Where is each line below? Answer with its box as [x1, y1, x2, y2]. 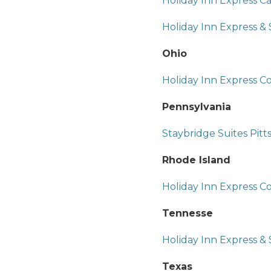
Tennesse [162, 207, 213, 219]
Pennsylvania [162, 100, 231, 113]
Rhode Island [162, 154, 230, 166]
